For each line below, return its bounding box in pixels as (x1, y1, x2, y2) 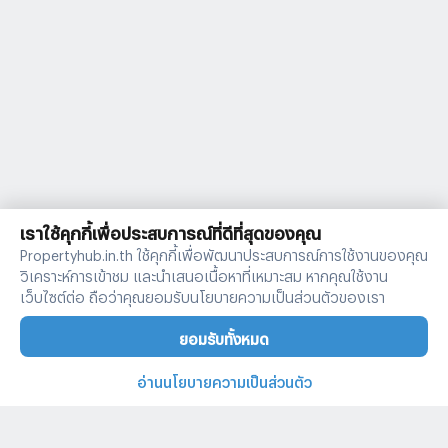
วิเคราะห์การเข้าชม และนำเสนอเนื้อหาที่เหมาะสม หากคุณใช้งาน (20, 267, 388, 279)
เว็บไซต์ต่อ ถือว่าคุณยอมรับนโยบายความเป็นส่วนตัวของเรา (20, 288, 385, 300)
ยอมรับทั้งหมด (179, 331, 269, 342)
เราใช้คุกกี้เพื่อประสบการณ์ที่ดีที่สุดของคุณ (20, 223, 321, 237)
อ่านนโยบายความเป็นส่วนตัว (136, 374, 312, 385)
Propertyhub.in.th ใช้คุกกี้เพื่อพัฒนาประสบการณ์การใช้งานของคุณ (20, 246, 428, 258)
